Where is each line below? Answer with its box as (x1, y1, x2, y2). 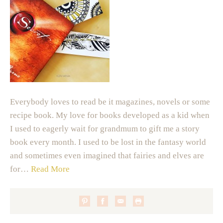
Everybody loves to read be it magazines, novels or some (10, 97, 210, 107)
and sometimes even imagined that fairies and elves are (10, 150, 204, 160)
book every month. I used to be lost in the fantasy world (10, 137, 206, 147)
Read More (31, 164, 70, 174)
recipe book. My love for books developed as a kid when (10, 110, 210, 120)
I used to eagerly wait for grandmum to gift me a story (10, 123, 200, 133)
